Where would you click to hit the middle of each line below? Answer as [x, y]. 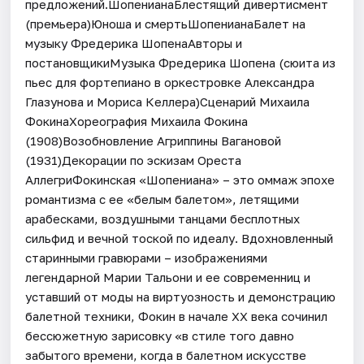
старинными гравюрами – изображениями [147, 257]
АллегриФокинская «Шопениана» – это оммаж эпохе [180, 179]
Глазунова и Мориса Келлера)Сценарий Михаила [168, 101]
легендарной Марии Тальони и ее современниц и [168, 277]
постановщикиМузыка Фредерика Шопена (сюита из [181, 62]
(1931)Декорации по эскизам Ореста [134, 160]
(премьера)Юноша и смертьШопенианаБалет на [166, 23]
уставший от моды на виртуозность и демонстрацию [181, 296]
